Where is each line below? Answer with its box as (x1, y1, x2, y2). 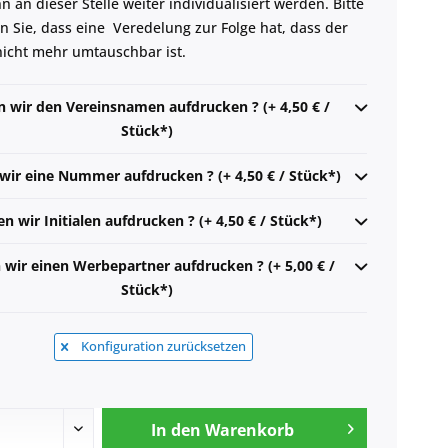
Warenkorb (205, 419, 295, 442)
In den (151, 419, 202, 442)
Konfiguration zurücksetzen (78, 337, 247, 356)
